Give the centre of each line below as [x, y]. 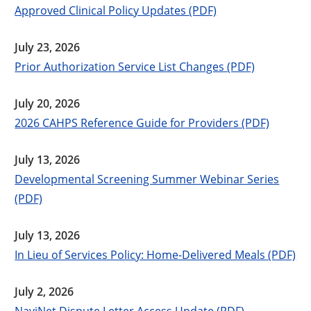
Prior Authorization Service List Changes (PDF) [135, 66]
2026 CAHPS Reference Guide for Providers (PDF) [142, 122]
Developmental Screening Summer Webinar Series [147, 178]
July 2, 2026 [44, 291]
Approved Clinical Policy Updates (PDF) [116, 10]
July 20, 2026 [48, 103]
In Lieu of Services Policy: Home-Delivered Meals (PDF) [155, 254]
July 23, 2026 [48, 47]
